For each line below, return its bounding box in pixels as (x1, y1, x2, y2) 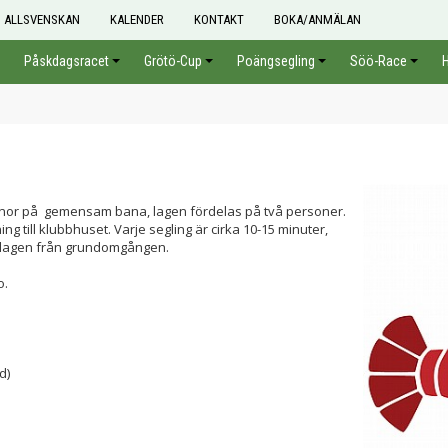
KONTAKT (194, 12, 244, 27)
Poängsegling (237, 53, 315, 69)
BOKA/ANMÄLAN (274, 12, 361, 27)
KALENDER (110, 12, 164, 27)
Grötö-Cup (144, 53, 202, 69)
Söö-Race (350, 53, 407, 69)
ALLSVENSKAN (4, 12, 80, 27)
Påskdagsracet (24, 53, 109, 69)
